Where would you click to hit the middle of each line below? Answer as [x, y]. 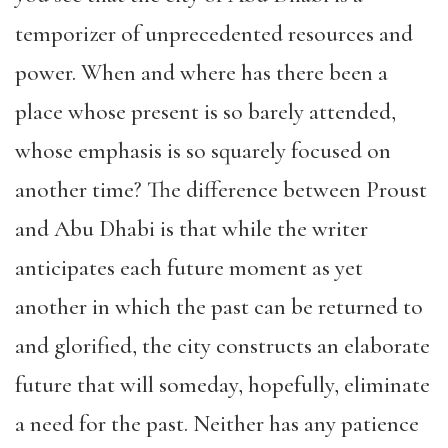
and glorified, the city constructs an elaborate [222, 346]
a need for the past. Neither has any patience [217, 424]
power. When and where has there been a [201, 73]
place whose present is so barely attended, [205, 112]
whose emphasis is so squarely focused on [203, 151]
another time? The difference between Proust [221, 190]
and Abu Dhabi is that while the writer [191, 229]
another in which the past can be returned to [219, 307]
